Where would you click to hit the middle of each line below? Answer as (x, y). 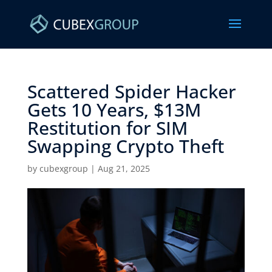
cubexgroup (63, 168)
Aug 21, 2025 (124, 168)
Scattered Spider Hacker (131, 91)
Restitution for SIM (107, 128)
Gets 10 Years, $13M (114, 110)
